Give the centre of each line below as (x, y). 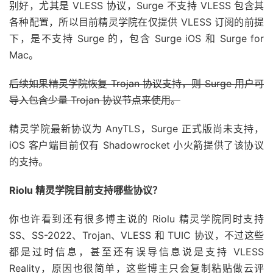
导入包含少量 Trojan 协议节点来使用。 (95, 100)
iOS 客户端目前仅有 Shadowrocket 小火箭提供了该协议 (136, 145)
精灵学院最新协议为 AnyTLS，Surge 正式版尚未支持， (136, 128)
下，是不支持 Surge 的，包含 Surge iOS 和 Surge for (136, 38)
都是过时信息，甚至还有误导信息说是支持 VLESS (136, 251)
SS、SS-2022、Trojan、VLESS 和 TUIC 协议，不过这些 (136, 235)
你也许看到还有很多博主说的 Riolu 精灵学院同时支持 (136, 218)
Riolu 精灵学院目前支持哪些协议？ (86, 190)
